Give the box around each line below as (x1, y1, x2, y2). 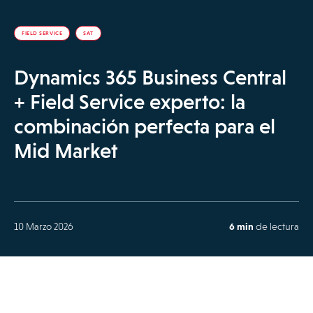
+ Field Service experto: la (14, 89, 245, 114)
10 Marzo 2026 (14, 221, 73, 232)
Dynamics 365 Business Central (14, 65, 286, 89)
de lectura (254, 221, 299, 232)
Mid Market (14, 138, 117, 163)
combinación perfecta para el (14, 114, 275, 138)
